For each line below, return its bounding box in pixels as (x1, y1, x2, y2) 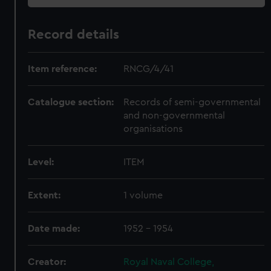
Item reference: (28, 64, 97, 74)
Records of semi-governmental (123, 97, 261, 107)
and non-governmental (123, 111, 226, 120)
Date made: (28, 224, 80, 233)
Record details (28, 28, 120, 41)
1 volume (123, 191, 163, 200)
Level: (28, 157, 54, 167)
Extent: (28, 191, 61, 200)
